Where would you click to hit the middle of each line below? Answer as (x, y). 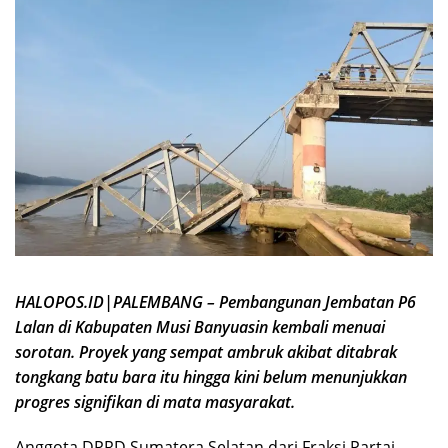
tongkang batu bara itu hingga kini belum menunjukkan (211, 377)
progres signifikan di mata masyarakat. (155, 402)
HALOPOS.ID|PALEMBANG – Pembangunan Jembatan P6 (215, 302)
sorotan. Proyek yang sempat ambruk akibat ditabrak (206, 352)
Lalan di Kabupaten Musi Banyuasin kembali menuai (200, 327)
